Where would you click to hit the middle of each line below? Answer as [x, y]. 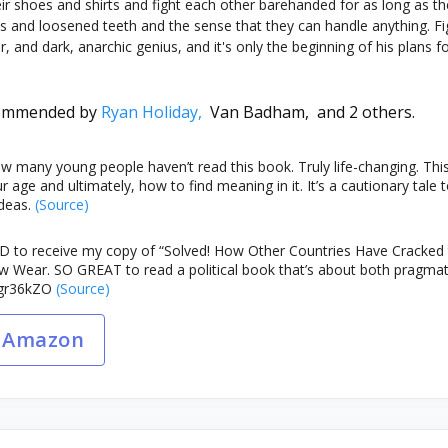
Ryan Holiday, [155, 112]
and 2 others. [365, 112]
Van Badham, [263, 112]
